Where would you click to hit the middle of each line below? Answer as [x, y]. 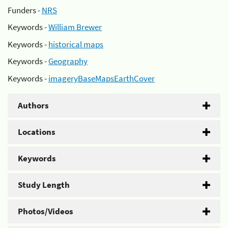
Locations [37, 132]
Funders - [25, 10]
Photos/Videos [46, 211]
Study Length [44, 184]
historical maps [76, 44]
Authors [33, 105]
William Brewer [75, 27]
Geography [68, 61]
